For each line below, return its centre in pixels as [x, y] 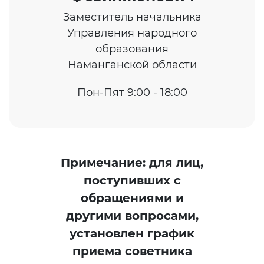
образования [132, 49]
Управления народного [132, 33]
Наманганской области [132, 65]
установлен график [132, 233]
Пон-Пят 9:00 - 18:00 [132, 93]
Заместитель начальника [132, 17]
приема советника [132, 251]
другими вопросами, [132, 216]
